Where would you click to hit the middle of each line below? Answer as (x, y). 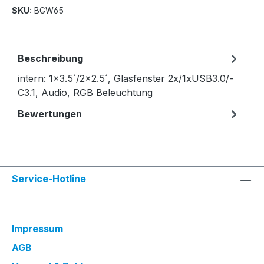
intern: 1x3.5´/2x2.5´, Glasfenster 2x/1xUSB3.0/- (126, 78)
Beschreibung (50, 58)
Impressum (37, 229)
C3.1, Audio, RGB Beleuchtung (85, 93)
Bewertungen (50, 114)
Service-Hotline (49, 179)
